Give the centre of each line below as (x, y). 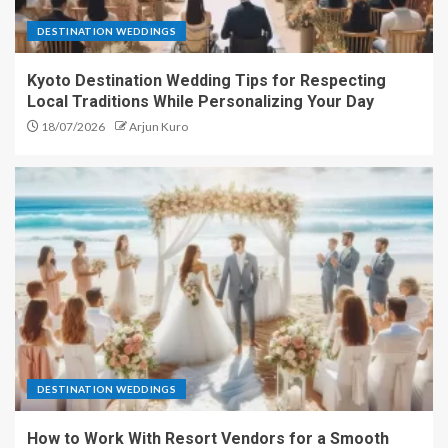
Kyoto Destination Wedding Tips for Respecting (206, 80)
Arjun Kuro (158, 126)
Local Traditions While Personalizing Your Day (200, 101)
